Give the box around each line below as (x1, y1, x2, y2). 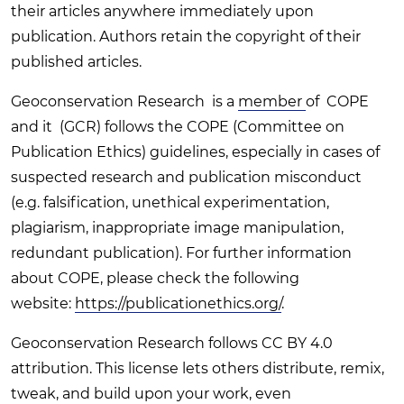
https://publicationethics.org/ (75, 294, 281, 312)
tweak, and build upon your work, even (11, 384, 291, 402)
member (238, 92, 306, 110)
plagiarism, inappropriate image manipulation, (11, 218, 344, 236)
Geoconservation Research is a (11, 92, 238, 110)
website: (11, 294, 75, 312)
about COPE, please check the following (11, 269, 299, 287)
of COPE (306, 92, 369, 110)
